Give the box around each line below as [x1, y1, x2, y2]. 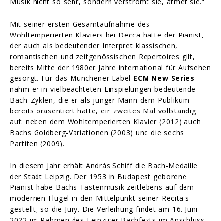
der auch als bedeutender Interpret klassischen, [10, 40, 178, 50]
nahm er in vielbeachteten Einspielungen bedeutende [10, 84, 196, 94]
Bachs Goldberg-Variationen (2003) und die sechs [10, 127, 184, 137]
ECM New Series [133, 73, 195, 83]
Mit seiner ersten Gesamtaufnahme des [10, 19, 150, 29]
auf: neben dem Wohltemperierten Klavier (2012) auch [10, 116, 201, 126]
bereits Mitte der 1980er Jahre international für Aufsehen [10, 62, 211, 72]
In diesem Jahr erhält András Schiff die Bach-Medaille [10, 160, 198, 170]
